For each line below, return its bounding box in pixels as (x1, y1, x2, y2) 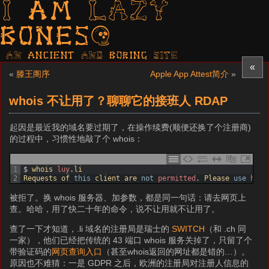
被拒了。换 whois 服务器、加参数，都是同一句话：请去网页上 (10, 193, 247, 202)
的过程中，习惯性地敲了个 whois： (10, 134, 144, 144)
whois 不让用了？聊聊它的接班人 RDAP (9, 94, 228, 107)
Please (204, 174, 234, 183)
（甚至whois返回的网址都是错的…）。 (102, 247, 250, 256)
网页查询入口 (52, 247, 103, 256)
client (95, 174, 125, 183)
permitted (158, 174, 196, 183)
